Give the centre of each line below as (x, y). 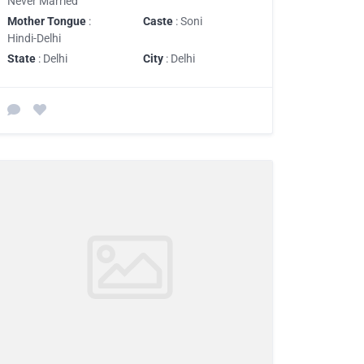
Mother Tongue (47, 21)
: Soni (188, 21)
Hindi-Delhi (34, 38)
